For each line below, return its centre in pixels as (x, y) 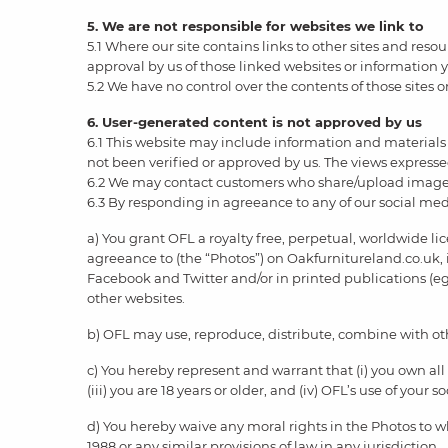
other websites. (136, 298)
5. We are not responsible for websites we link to (255, 26)
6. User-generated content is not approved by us (254, 122)
